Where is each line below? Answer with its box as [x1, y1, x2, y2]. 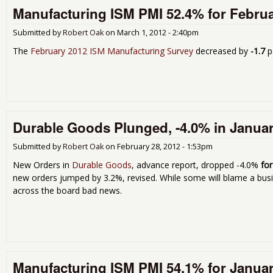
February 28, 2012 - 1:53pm [117, 141, 213, 152]
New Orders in [13, 159, 72, 171]
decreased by [193, 44, 248, 57]
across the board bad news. [13, 185, 122, 197]
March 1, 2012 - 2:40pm [117, 27, 199, 38]
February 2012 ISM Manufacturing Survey [30, 44, 193, 57]
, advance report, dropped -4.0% [132, 159, 261, 171]
